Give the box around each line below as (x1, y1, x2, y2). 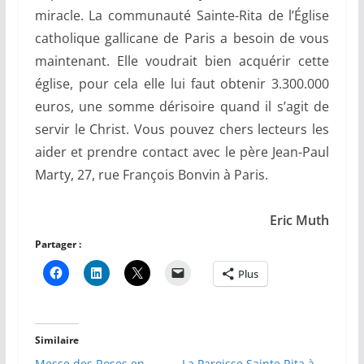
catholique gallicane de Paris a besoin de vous (34, 29, 330, 48)
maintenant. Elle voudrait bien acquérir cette (34, 52, 330, 71)
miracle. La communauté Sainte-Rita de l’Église (34, 6, 330, 25)
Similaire (34, 333, 79, 348)
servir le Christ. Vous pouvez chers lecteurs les (34, 120, 330, 139)
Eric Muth (270, 211, 330, 230)
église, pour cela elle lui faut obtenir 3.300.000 (34, 75, 330, 93)
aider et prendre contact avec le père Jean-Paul (34, 143, 330, 162)
